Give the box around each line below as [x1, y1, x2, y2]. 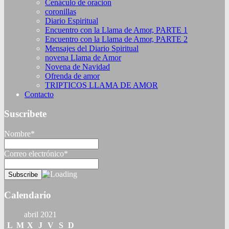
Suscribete [4, 108, 47, 120]
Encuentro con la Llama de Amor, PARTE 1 [45, 25, 188, 34]
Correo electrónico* [4, 149, 68, 158]
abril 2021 [24, 210, 57, 219]
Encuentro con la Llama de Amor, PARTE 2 [45, 34, 188, 43]
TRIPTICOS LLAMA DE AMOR [45, 80, 158, 89]
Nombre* [4, 129, 35, 138]
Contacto [25, 89, 54, 99]
